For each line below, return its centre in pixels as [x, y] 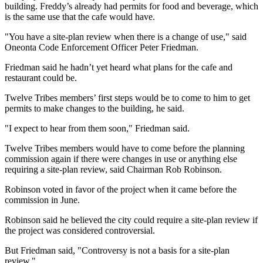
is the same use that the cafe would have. [80, 16]
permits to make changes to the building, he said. [95, 108]
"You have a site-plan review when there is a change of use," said [126, 36]
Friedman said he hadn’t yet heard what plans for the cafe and [119, 67]
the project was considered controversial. [80, 230]
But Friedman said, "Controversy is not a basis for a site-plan [117, 250]
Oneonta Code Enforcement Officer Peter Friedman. [102, 47]
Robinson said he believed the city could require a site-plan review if [131, 220]
